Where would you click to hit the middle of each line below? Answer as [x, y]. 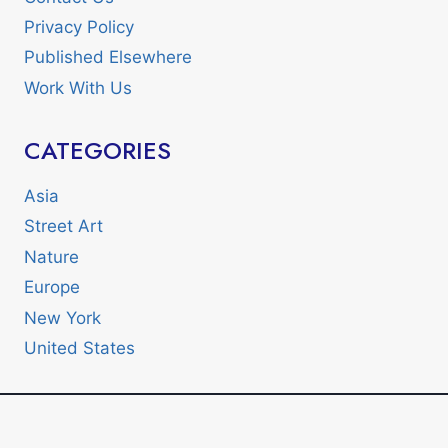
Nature [51, 256]
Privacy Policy [79, 26]
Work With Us [78, 87]
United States [79, 347]
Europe [52, 287]
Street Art [63, 226]
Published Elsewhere [108, 57]
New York [62, 317]
